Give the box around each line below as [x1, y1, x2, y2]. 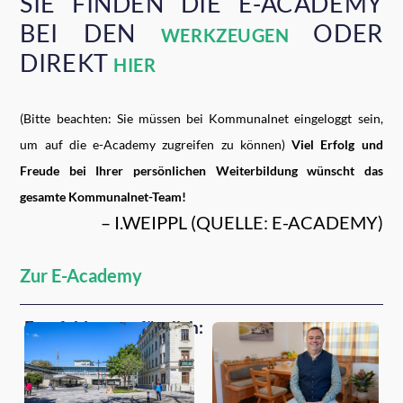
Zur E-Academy [20, 264, 143, 286]
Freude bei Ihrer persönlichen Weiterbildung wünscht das [20, 162, 383, 178]
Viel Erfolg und [291, 136, 383, 152]
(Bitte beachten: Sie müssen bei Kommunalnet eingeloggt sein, [20, 110, 383, 126]
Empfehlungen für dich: [24, 316, 204, 337]
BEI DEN [20, 18, 161, 48]
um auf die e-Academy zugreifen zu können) [20, 136, 292, 152]
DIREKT [20, 48, 114, 77]
